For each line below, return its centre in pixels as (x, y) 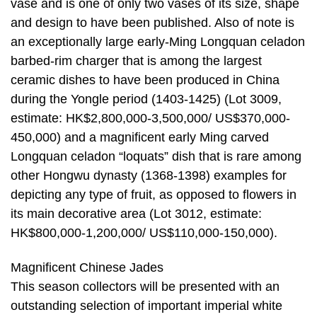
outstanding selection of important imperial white (146, 306)
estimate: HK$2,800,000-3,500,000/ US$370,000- (150, 118)
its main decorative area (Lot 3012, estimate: (136, 213)
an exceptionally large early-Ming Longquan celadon (158, 41)
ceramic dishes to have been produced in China (145, 80)
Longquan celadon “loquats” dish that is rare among (156, 156)
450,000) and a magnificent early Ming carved (140, 137)
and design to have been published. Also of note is (152, 22)
